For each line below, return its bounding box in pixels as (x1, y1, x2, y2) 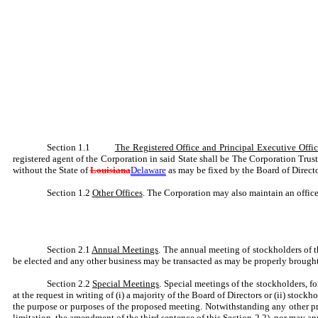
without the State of (12, 165, 90, 175)
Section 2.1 (46, 244, 92, 255)
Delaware (130, 165, 166, 175)
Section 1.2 (46, 187, 92, 198)
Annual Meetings (92, 244, 159, 255)
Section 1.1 (46, 142, 115, 153)
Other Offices (92, 187, 143, 198)
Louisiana (89, 165, 131, 175)
